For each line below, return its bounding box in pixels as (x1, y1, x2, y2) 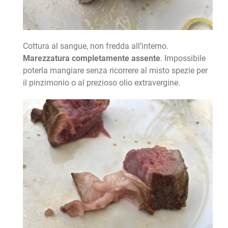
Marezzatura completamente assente (22, 53, 160, 64)
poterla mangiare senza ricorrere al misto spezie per (22, 66, 208, 76)
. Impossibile (160, 53, 206, 64)
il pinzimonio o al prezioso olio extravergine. (22, 78, 180, 88)
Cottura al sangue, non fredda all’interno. (22, 41, 168, 51)
